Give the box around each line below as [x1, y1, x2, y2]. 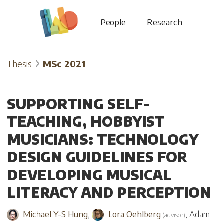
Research [147, 16, 183, 28]
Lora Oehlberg [108, 208, 161, 219]
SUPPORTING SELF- [7, 94, 149, 112]
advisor [164, 210, 184, 219]
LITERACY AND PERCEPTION [7, 183, 211, 201]
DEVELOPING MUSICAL [7, 165, 172, 183]
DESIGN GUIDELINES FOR [7, 147, 187, 165]
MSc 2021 [43, 57, 86, 69]
